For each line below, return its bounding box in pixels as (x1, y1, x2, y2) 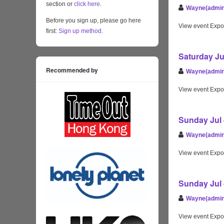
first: (46, 27, 57, 35)
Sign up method (57, 27, 101, 35)
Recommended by (46, 65, 98, 75)
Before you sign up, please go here (46, 17, 141, 24)
